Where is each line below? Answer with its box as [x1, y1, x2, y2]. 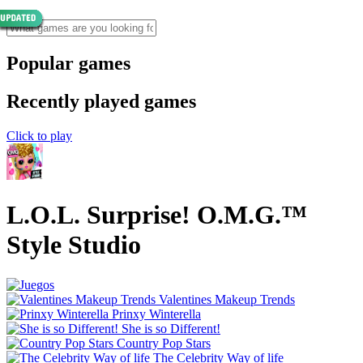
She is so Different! [122, 321, 220, 335]
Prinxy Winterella [112, 306, 201, 321]
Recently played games [6, 90, 196, 112]
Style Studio [6, 230, 141, 260]
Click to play [6, 128, 72, 143]
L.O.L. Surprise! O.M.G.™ [6, 200, 307, 230]
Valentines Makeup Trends [159, 292, 295, 306]
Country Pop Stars [117, 335, 211, 350]
